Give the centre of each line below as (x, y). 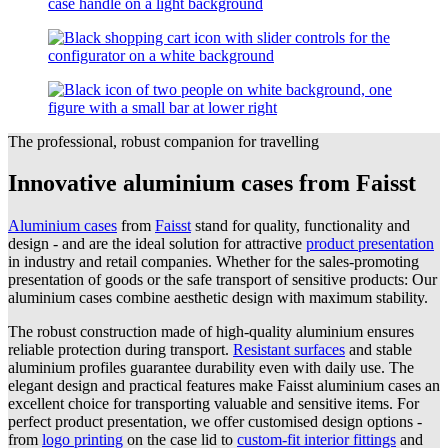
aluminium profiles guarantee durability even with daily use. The (211, 368)
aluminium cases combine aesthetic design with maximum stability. (218, 298)
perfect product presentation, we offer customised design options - (215, 422)
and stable (378, 350)
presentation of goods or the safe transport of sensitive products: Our (222, 280)
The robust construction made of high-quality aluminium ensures (211, 332)
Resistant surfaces (289, 350)
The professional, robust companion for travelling (163, 141)
